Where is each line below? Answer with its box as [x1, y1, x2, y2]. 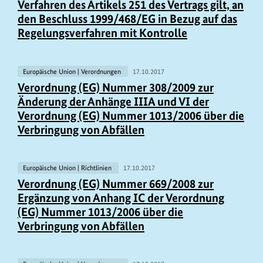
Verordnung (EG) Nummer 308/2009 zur [18, 80, 214, 95]
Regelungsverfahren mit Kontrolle [18, 26, 187, 41]
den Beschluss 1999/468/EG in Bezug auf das [18, 12, 237, 26]
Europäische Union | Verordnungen [22, 67, 123, 76]
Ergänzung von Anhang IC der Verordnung [18, 190, 224, 205]
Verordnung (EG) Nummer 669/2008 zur [18, 176, 214, 191]
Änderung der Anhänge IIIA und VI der [18, 94, 209, 109]
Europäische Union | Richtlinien [22, 163, 113, 172]
